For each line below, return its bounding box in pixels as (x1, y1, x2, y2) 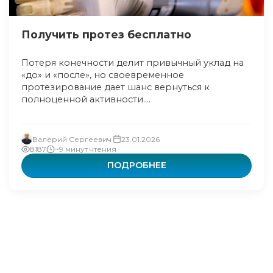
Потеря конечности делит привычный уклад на (21, 57, 244, 68)
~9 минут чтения (55, 144, 116, 154)
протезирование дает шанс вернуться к (21, 82, 210, 93)
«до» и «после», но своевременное (21, 69, 184, 80)
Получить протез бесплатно (21, 28, 191, 41)
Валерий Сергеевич (32, 134, 112, 144)
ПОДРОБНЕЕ (107, 160, 166, 171)
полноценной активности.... (21, 94, 151, 105)
